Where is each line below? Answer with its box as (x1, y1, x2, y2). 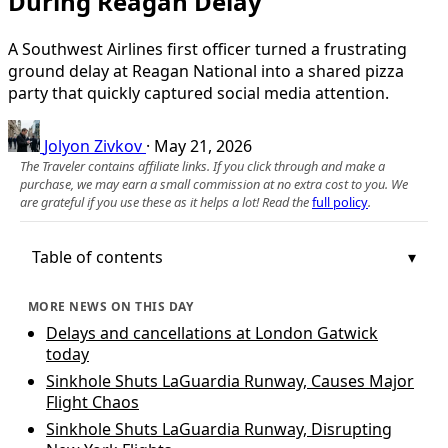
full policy (312, 192, 368, 211)
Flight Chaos (46, 390, 139, 413)
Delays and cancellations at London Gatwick (46, 321, 378, 344)
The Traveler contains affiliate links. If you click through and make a (20, 156, 385, 175)
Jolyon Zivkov (44, 134, 142, 157)
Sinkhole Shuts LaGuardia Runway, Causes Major (46, 369, 414, 392)
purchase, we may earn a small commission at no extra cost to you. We (20, 174, 408, 193)
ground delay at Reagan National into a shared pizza (8, 59, 404, 82)
